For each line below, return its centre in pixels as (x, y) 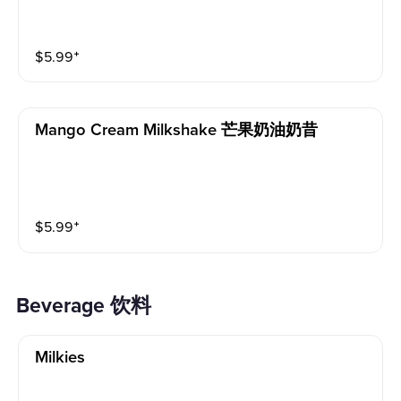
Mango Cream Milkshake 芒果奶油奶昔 (177, 130)
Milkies (60, 358)
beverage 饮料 (91, 307)
